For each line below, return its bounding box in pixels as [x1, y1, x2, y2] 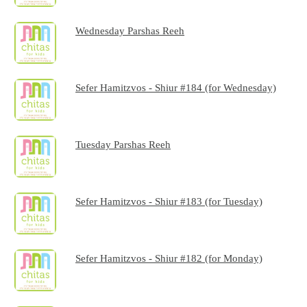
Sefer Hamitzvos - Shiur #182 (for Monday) [75, 252, 263, 265]
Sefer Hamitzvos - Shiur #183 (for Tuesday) [75, 195, 263, 208]
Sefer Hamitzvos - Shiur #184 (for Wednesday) [75, 82, 277, 94]
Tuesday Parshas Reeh [75, 138, 171, 151]
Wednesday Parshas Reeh [75, 25, 185, 37]
